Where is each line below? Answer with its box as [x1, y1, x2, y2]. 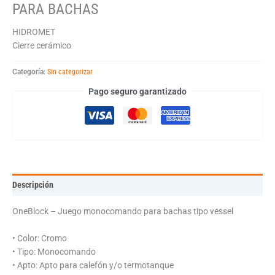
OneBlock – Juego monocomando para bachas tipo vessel [12, 206, 233, 216]
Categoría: [12, 67, 47, 76]
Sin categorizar [47, 67, 93, 76]
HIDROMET [12, 27, 55, 37]
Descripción [12, 180, 53, 190]
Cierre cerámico [12, 41, 71, 51]
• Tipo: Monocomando [12, 246, 96, 257]
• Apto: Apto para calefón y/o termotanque [12, 260, 174, 270]
